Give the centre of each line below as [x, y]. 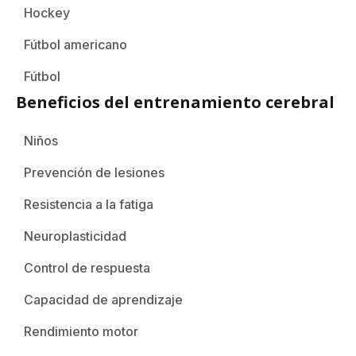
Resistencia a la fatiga [89, 204]
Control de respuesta [87, 267]
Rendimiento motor [81, 331]
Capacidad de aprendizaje [103, 299]
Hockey [47, 12]
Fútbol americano [75, 44]
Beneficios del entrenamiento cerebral [175, 102]
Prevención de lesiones [94, 172]
